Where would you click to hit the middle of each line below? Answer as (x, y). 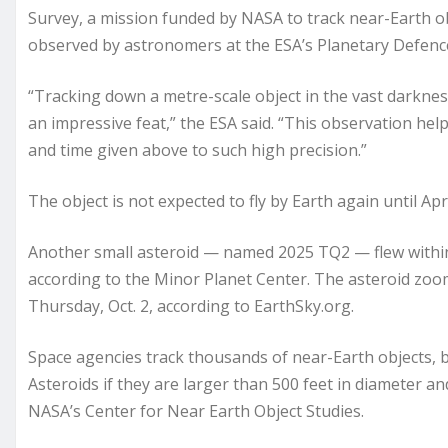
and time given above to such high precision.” (197, 149)
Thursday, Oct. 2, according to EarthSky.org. (191, 305)
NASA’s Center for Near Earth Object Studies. (196, 410)
